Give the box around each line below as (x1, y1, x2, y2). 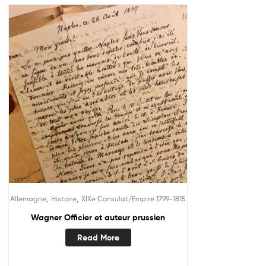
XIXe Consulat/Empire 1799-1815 (81, 194, 186, 204)
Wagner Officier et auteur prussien (31, 212, 165, 223)
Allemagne (10, 194, 46, 204)
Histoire (51, 194, 77, 204)
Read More (77, 232, 119, 243)
